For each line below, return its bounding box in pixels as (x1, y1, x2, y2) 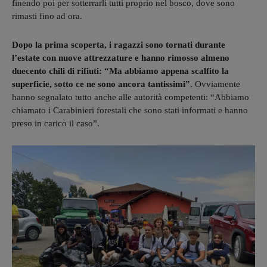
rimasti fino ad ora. (12, 11, 82, 21)
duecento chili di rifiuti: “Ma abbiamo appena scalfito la (12, 66, 229, 76)
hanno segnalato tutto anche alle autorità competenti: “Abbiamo (12, 92, 249, 102)
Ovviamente (193, 79, 240, 89)
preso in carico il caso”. (12, 118, 100, 128)
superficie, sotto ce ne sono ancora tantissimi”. (12, 79, 193, 89)
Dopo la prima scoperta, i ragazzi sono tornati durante (12, 39, 225, 49)
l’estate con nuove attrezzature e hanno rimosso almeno (12, 52, 229, 63)
